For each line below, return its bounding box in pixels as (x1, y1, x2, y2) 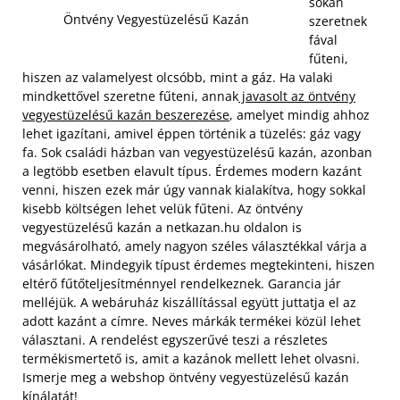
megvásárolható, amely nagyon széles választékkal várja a (22, 237, 367, 254)
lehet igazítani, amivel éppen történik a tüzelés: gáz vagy (22, 124, 361, 142)
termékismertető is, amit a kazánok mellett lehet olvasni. (22, 349, 360, 367)
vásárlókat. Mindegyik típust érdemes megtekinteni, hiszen (22, 255, 375, 273)
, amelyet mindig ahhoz (229, 105, 370, 123)
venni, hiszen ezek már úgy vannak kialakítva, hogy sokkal (22, 180, 366, 198)
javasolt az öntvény (238, 87, 355, 104)
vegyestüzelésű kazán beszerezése (22, 105, 229, 123)
